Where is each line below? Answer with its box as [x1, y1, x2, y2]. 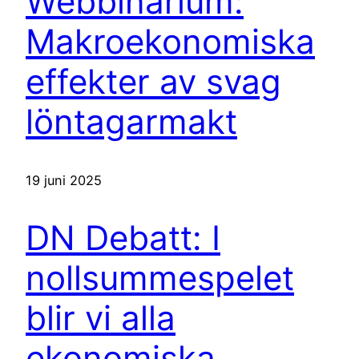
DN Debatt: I [26, 217, 220, 259]
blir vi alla [26, 297, 175, 339]
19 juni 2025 [26, 171, 102, 188]
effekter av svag [26, 60, 281, 102]
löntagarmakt [26, 100, 237, 142]
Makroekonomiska [26, 20, 315, 62]
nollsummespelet [26, 257, 294, 299]
